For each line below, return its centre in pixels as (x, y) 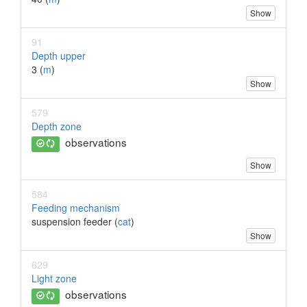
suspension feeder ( (75, 222)
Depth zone (57, 126)
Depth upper (59, 56)
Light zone (54, 279)
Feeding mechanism (76, 208)
